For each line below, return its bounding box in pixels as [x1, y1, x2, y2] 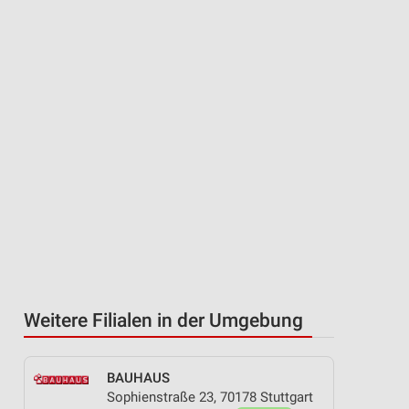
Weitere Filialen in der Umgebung [24, 309, 303, 331]
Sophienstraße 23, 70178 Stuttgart [107, 389, 313, 405]
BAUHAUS [107, 370, 170, 386]
